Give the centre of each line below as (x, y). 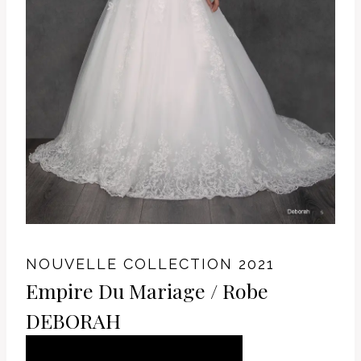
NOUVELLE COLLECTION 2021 (150, 264)
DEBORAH (73, 321)
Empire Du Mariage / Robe (147, 291)
